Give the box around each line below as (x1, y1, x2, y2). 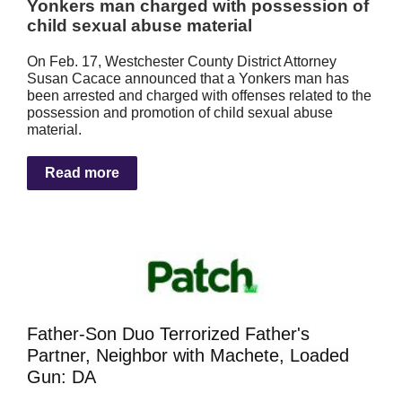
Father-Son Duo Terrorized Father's (27, 324, 310, 344)
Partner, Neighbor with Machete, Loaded (27, 345, 349, 365)
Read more (45, 165, 119, 180)
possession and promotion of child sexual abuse (27, 105, 333, 120)
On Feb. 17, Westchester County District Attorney (27, 54, 336, 69)
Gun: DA (27, 367, 96, 387)
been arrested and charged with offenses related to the (27, 88, 371, 103)
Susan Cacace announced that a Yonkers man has (27, 71, 349, 86)
